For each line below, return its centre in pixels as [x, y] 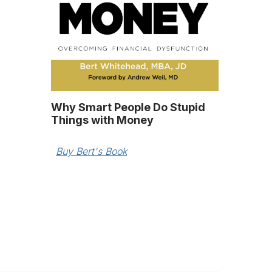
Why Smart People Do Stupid [128, 107]
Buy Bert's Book [91, 151]
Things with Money [102, 120]
